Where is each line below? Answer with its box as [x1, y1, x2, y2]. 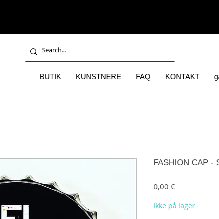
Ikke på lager [153, 200, 195, 210]
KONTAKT [165, 72, 199, 81]
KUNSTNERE [76, 72, 121, 81]
